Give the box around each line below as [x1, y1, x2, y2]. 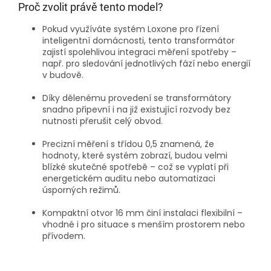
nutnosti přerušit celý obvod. [42, 115, 163, 128]
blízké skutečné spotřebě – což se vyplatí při [42, 161, 229, 174]
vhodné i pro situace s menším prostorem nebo [42, 218, 245, 231]
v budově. [42, 69, 83, 82]
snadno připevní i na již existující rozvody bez [42, 103, 230, 116]
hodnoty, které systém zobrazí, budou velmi [42, 149, 227, 162]
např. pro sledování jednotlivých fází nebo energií [42, 57, 250, 70]
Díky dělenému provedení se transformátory [42, 92, 231, 105]
